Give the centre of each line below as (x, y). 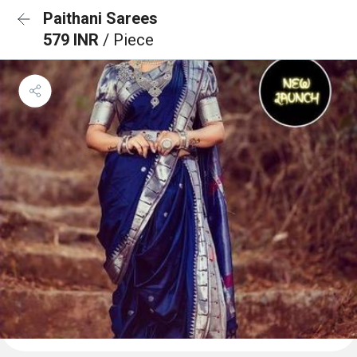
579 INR (73, 40)
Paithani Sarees (100, 18)
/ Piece (128, 40)
